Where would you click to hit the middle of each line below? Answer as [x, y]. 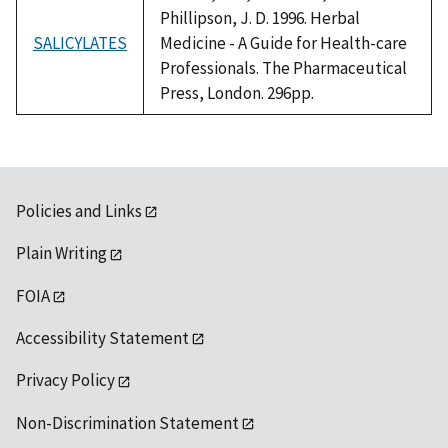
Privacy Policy [65, 380]
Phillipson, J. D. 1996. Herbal [260, 17]
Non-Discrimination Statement [127, 422]
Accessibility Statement [102, 338]
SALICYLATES [80, 42]
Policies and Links [79, 210]
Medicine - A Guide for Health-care [283, 42]
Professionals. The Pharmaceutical [283, 67]
